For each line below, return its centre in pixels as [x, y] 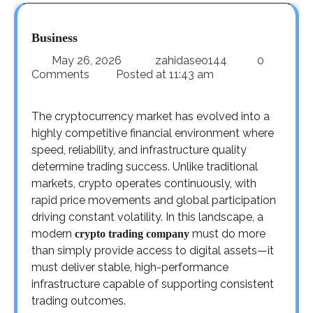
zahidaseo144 [191, 60]
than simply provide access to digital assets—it [153, 250]
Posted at [141, 74]
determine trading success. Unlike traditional [145, 167]
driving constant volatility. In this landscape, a [147, 217]
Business [54, 38]
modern [53, 234]
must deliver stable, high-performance [130, 267]
